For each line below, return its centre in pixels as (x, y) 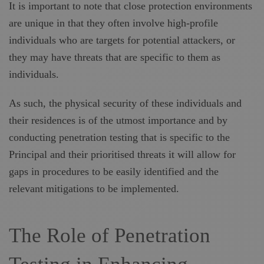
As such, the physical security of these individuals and (125, 103)
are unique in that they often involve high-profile (113, 23)
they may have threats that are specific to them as (115, 57)
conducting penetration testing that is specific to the (119, 137)
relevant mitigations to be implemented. (94, 189)
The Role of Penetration (110, 235)
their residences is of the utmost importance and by (118, 120)
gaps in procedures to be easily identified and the (114, 171)
